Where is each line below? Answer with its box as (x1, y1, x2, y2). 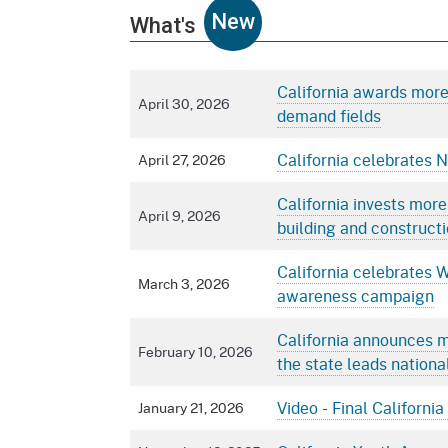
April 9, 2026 (138, 205, 221, 227)
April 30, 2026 (138, 93, 230, 115)
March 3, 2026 (138, 273, 230, 295)
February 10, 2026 (138, 341, 253, 363)
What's (130, 13, 196, 39)
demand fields (277, 104, 381, 128)
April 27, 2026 (138, 149, 226, 171)
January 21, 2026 (138, 397, 244, 419)
